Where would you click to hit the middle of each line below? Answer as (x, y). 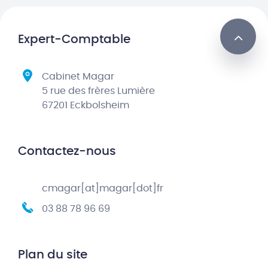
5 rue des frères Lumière (98, 91)
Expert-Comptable (74, 39)
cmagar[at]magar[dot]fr (103, 188)
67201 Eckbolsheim (86, 105)
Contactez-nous (67, 151)
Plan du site (53, 255)
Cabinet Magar (78, 77)
